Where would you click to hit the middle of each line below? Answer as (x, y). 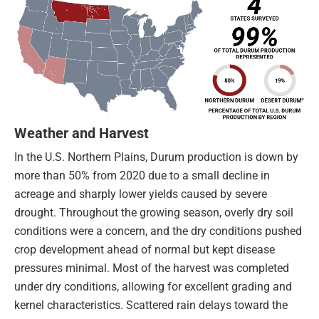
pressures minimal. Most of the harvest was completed (152, 268)
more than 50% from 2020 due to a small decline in (142, 176)
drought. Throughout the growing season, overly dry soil (154, 213)
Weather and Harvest (82, 134)
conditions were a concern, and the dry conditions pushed (158, 231)
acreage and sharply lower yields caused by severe (141, 194)
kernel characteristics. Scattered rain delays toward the (151, 305)
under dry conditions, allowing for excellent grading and (153, 287)
